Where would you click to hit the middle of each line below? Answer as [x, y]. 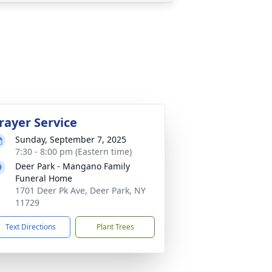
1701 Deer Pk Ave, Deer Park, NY [80, 190]
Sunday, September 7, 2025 [71, 139]
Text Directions [31, 227]
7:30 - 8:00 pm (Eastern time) [73, 151]
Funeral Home [44, 178]
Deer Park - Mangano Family [73, 166]
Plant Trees [115, 227]
